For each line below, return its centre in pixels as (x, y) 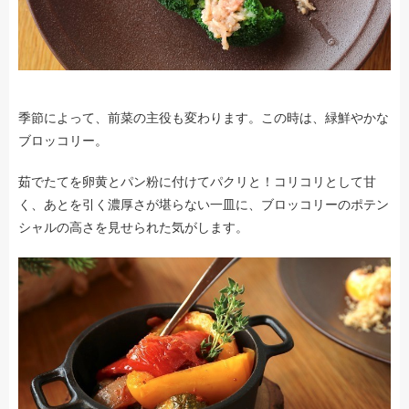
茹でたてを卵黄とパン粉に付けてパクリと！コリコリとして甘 (197, 181)
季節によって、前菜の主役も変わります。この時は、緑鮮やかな (204, 117)
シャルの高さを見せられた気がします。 (133, 227)
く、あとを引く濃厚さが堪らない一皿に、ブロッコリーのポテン (204, 204)
